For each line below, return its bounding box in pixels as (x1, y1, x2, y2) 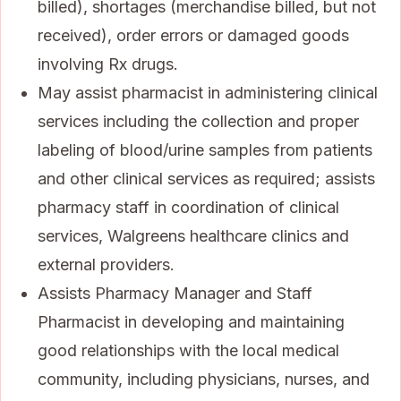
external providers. (38, 254, 175, 274)
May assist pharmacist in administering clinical (38, 82, 378, 102)
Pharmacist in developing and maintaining (38, 311, 345, 331)
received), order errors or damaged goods (38, 25, 349, 45)
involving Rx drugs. (38, 54, 178, 73)
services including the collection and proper (38, 111, 359, 131)
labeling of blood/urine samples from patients (38, 140, 372, 159)
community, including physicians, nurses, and (38, 369, 370, 388)
